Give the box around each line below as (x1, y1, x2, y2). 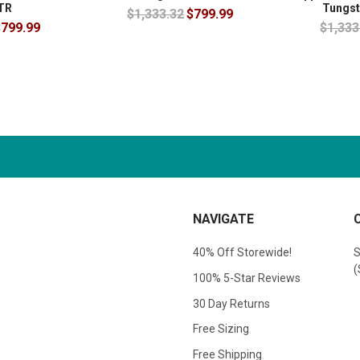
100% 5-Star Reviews (193, 271, 301, 284)
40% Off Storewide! (193, 245, 292, 259)
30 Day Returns (193, 297, 270, 310)
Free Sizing (193, 322, 249, 336)
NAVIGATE (193, 211, 254, 227)
